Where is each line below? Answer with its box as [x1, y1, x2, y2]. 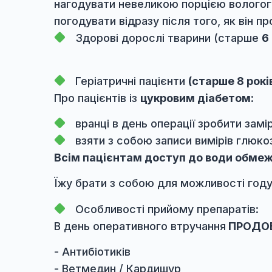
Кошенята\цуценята [83, 39, 206, 53]
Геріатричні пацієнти [83, 143, 209, 158]
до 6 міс [206, 39, 257, 53]
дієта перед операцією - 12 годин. [59, 20, 264, 35]
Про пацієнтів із [59, 161, 156, 177]
